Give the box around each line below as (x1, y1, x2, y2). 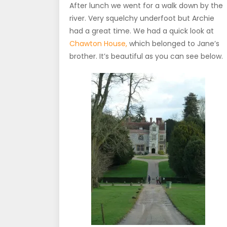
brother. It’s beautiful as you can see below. (69, 51, 223, 61)
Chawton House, (69, 38, 129, 49)
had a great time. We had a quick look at (69, 25, 214, 36)
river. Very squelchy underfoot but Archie (69, 13, 214, 23)
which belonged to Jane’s (129, 38, 219, 49)
